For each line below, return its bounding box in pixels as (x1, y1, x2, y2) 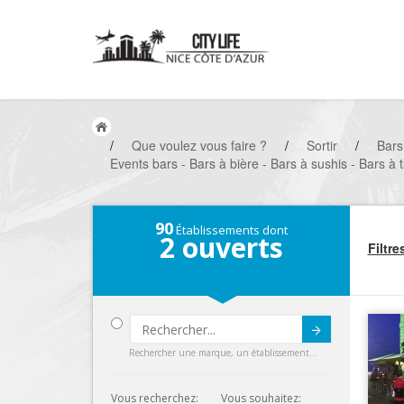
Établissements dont (172, 222, 288, 238)
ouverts (174, 229, 283, 266)
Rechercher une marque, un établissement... (129, 346, 317, 359)
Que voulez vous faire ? (132, 136, 267, 154)
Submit (232, 330, 272, 348)
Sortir (307, 136, 337, 154)
